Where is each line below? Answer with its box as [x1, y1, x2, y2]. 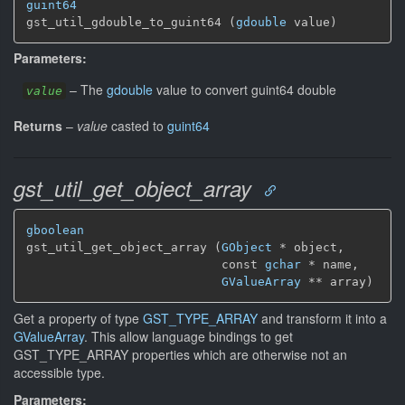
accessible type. [14, 363, 105, 381]
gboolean [26, 223, 84, 237]
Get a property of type [14, 308, 143, 327]
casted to [108, 117, 167, 135]
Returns [14, 117, 62, 135]
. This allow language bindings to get [84, 326, 293, 345]
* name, [301, 258, 359, 271]
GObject [221, 240, 272, 254]
